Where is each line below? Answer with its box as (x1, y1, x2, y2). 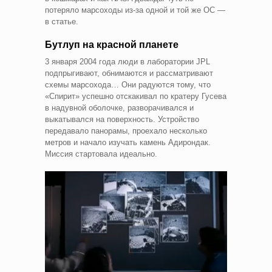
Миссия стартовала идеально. (45, 149, 157, 159)
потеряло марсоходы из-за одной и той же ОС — (45, 5, 225, 15)
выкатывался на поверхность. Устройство (45, 115, 199, 124)
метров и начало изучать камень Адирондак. (45, 138, 211, 148)
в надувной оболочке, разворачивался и (45, 103, 194, 113)
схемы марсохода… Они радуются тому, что (45, 80, 211, 90)
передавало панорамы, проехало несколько (45, 126, 207, 136)
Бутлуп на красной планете (45, 39, 181, 50)
